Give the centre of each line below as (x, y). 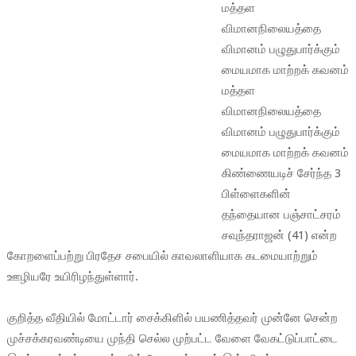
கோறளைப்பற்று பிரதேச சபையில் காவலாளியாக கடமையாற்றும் (162, 255)
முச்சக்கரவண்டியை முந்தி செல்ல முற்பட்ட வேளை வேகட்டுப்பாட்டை (172, 338)
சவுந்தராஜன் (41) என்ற (279, 235)
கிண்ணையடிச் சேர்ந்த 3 (281, 173)
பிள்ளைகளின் (256, 193)
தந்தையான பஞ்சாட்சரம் (281, 214)
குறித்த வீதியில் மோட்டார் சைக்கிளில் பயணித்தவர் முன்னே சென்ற (172, 317)
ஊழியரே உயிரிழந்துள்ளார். (72, 276)
